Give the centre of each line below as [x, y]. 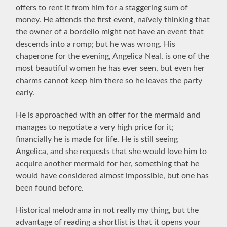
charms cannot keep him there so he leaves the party [109, 80]
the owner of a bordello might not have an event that [110, 32]
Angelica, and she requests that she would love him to [111, 151]
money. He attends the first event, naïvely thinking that [113, 20]
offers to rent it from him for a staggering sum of [102, 7]
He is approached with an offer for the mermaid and [108, 115]
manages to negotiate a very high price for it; [95, 127]
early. [25, 92]
